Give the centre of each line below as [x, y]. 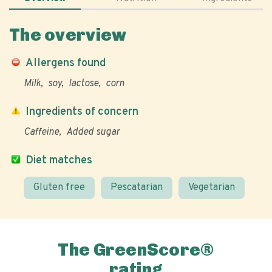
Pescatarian [137, 188]
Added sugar [93, 132]
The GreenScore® [136, 250]
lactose [83, 84]
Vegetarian [212, 188]
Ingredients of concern [82, 112]
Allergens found [66, 63]
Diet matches [59, 161]
